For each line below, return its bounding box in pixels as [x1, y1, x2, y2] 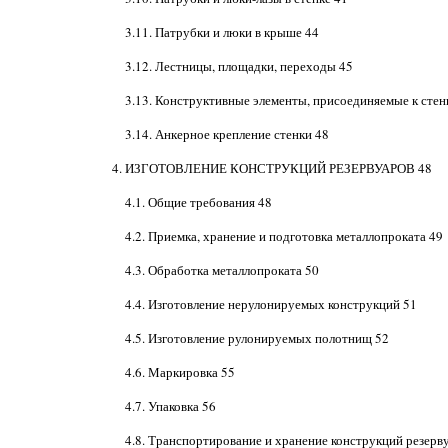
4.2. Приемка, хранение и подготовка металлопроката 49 [124, 227, 443, 245]
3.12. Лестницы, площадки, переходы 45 [124, 57, 353, 75]
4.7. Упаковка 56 [124, 397, 216, 415]
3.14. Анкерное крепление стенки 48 [124, 125, 329, 143]
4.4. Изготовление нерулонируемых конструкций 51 [124, 295, 417, 313]
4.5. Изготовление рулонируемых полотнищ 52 [124, 329, 389, 347]
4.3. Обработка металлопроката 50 [124, 261, 319, 279]
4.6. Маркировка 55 [124, 363, 235, 381]
